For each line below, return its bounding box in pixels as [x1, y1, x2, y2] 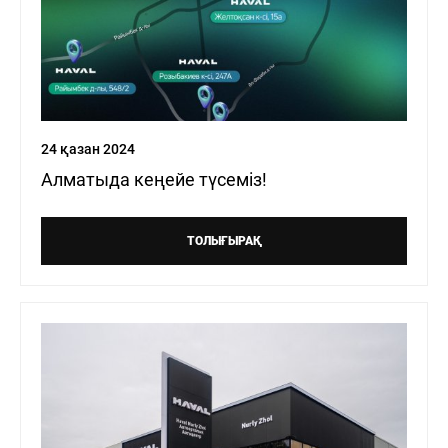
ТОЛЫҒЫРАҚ [186, 233, 262, 248]
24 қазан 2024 [41, 140, 135, 157]
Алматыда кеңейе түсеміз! [41, 168, 267, 190]
